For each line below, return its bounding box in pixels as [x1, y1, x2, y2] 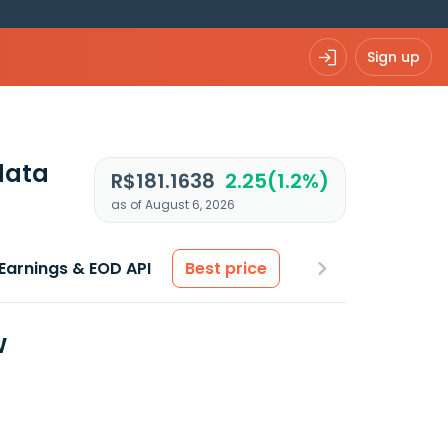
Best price [185, 257, 267, 280]
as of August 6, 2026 [110, 196, 235, 213]
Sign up [367, 46, 420, 67]
